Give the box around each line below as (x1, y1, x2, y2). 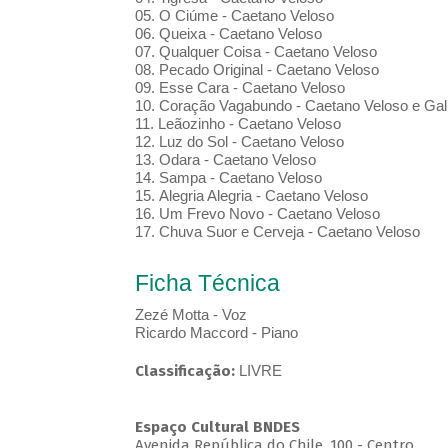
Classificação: (134, 362, 239, 381)
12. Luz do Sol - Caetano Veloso (134, 133, 344, 151)
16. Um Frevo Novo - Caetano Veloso (134, 205, 380, 223)
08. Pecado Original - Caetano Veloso (134, 61, 379, 79)
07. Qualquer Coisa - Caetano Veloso (134, 43, 381, 61)
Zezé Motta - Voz (134, 306, 247, 324)
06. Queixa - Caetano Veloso (134, 25, 322, 43)
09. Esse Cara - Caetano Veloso (134, 79, 345, 97)
